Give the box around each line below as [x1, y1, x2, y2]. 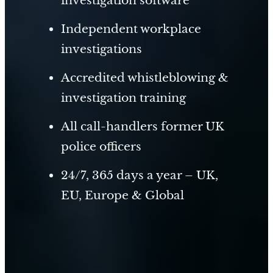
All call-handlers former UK [60, 119, 224, 134]
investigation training [60, 90, 186, 105]
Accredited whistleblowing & [60, 70, 229, 85]
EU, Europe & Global [60, 188, 184, 203]
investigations [60, 41, 142, 56]
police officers [60, 139, 141, 154]
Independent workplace [60, 21, 201, 36]
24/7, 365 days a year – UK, [60, 168, 218, 183]
